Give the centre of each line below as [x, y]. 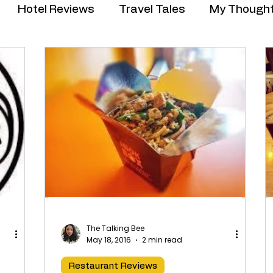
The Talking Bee [115, 229]
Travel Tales [152, 9]
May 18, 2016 [109, 239]
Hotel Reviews [56, 9]
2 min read [162, 239]
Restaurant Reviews [113, 266]
